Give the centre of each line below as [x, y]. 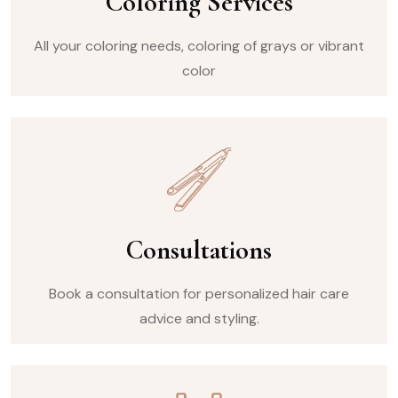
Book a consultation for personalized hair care [199, 294]
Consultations [199, 251]
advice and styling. [199, 319]
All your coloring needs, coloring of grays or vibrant [199, 46]
